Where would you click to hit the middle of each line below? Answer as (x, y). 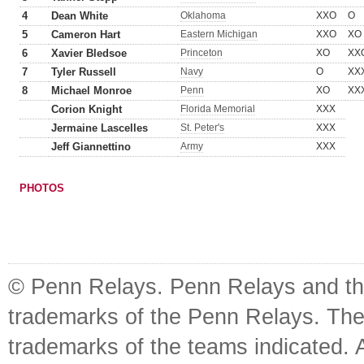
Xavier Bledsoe (89, 53)
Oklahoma (203, 15)
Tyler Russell (84, 72)
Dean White (80, 16)
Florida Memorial (218, 109)
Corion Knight (87, 109)
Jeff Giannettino (91, 147)
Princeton (201, 53)
